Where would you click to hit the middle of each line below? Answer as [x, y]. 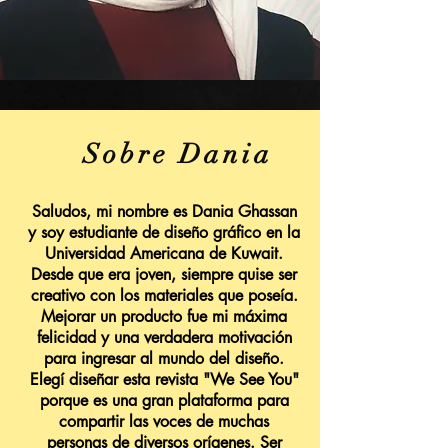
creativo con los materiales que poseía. [164, 295]
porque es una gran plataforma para [164, 400]
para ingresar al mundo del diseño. [164, 358]
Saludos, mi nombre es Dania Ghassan [164, 211]
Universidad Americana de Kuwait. [164, 253]
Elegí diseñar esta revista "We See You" [164, 379]
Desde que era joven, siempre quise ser [164, 274]
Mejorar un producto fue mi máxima [164, 316]
